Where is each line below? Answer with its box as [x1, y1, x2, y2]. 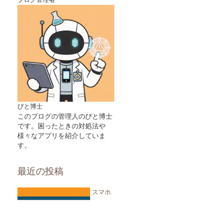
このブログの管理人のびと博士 [17, 112, 112, 120]
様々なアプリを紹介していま [17, 132, 106, 139]
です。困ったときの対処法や [17, 122, 106, 130]
